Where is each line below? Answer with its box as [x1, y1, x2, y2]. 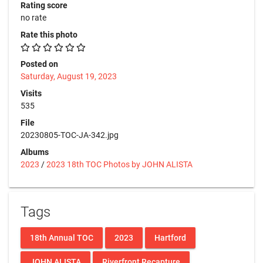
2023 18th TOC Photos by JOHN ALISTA [46, 160, 193, 169]
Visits [21, 89, 42, 98]
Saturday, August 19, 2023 [21, 72, 117, 81]
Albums [21, 147, 49, 157]
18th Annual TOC [30, 232, 93, 242]
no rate [21, 13, 46, 22]
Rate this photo [21, 30, 77, 39]
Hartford [154, 232, 186, 242]
